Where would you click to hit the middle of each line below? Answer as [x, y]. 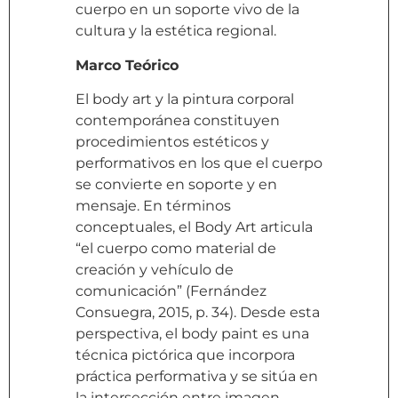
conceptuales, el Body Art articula [194, 227]
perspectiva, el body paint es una [192, 334]
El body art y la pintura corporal [185, 99]
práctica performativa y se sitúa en [197, 377]
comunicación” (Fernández [171, 291]
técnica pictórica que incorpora [185, 355]
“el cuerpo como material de [176, 249]
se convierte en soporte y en [176, 185]
